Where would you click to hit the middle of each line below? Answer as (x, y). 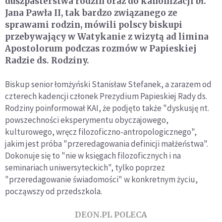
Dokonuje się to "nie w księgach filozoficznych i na (93, 156)
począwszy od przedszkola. (54, 192)
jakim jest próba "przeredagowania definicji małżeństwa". (107, 144)
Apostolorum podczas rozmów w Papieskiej (101, 49)
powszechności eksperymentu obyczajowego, (87, 120)
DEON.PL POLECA (111, 215)
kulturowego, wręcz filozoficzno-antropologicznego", (101, 132)
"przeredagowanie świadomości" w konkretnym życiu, (101, 180)
